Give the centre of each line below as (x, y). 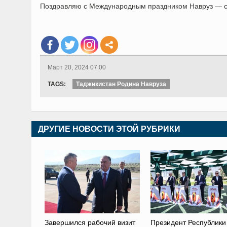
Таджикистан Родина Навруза (121, 84)
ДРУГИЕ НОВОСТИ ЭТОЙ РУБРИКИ (109, 129)
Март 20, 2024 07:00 (77, 67)
